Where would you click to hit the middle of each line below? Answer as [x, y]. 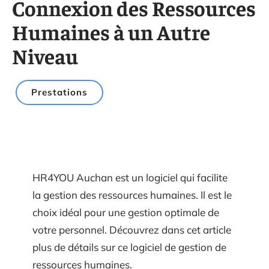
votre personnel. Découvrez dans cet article [132, 230]
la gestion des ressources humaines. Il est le [132, 195]
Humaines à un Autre [111, 32]
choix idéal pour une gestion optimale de [126, 212]
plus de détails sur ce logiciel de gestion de [129, 247]
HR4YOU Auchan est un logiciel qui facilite [130, 177]
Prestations [59, 92]
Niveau [45, 56]
